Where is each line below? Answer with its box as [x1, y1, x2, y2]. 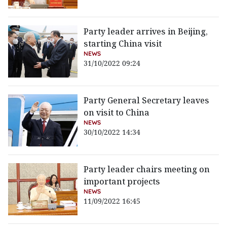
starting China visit [84, 38, 162, 50]
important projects [84, 176, 161, 187]
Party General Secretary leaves [84, 95, 210, 106]
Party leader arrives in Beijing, [84, 26, 208, 37]
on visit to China [84, 107, 150, 119]
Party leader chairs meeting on [84, 164, 210, 175]
